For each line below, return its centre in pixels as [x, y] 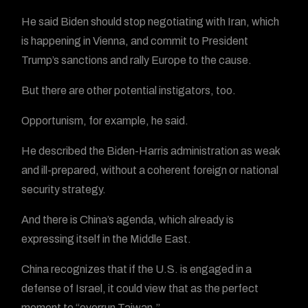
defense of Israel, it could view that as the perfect [140, 288]
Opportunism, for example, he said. [105, 121]
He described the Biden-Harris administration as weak [151, 151]
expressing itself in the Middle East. [107, 239]
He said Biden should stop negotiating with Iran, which [151, 22]
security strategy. [64, 189]
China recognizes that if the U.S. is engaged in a [137, 269]
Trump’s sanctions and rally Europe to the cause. [137, 60]
